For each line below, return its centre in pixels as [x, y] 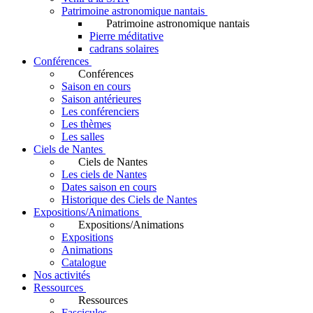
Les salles [83, 137]
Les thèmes [86, 124]
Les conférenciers [100, 111]
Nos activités [62, 275]
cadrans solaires [124, 49]
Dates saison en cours [109, 187]
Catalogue [84, 262]
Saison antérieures [101, 99]
